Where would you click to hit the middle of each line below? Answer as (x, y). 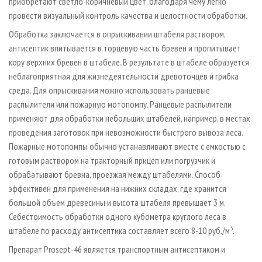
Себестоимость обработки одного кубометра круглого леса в (118, 217)
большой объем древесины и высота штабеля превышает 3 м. (117, 203)
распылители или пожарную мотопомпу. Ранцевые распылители (120, 104)
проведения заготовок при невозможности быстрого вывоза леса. (126, 132)
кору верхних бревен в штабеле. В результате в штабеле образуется (129, 62)
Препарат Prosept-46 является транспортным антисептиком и (117, 249)
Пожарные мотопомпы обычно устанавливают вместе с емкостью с (127, 146)
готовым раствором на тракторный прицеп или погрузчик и (112, 161)
